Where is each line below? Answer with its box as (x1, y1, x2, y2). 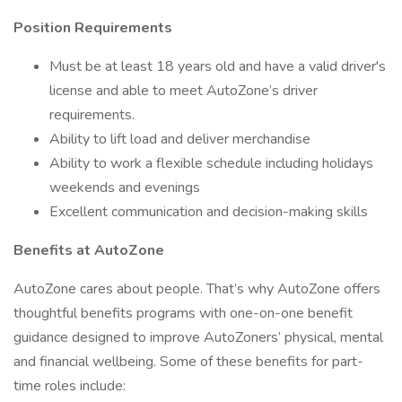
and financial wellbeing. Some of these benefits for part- (13, 352, 363, 371)
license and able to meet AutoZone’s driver (49, 81, 318, 100)
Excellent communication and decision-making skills (49, 202, 368, 222)
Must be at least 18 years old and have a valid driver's (49, 57, 386, 76)
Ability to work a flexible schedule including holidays (49, 153, 373, 173)
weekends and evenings (49, 178, 200, 197)
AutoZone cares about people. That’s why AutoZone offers (13, 279, 380, 299)
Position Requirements (13, 18, 172, 38)
